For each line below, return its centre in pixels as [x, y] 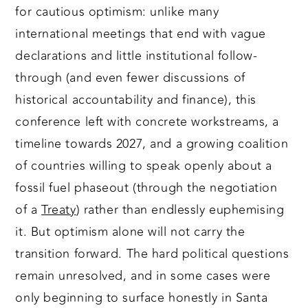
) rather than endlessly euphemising [180, 210]
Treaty [59, 210]
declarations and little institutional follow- [136, 56]
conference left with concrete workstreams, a [147, 122]
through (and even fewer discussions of [130, 78]
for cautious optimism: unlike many [117, 12]
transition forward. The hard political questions [152, 254]
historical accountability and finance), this [136, 100]
